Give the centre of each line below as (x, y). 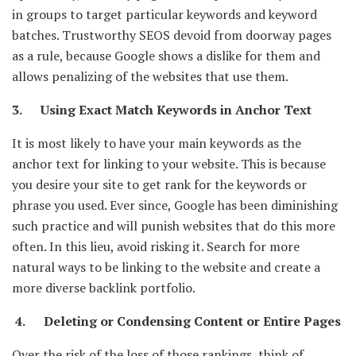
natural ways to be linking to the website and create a (166, 267)
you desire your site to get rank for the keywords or (159, 185)
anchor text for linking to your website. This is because (169, 164)
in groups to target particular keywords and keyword (164, 15)
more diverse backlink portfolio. (104, 288)
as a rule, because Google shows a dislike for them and (166, 56)
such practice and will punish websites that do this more (174, 226)
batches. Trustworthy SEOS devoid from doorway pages (172, 35)
